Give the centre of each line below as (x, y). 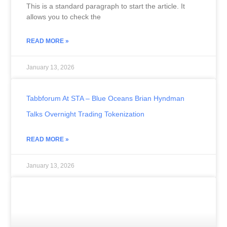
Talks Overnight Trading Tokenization (85, 114)
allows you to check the (63, 16)
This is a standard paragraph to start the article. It (105, 6)
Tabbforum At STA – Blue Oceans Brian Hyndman (105, 98)
